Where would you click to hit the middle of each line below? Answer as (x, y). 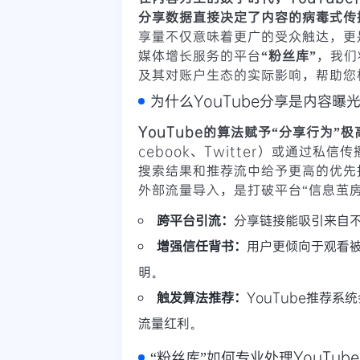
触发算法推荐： (202, 297)
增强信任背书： (202, 245)
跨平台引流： (195, 219)
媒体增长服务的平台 (200, 55)
